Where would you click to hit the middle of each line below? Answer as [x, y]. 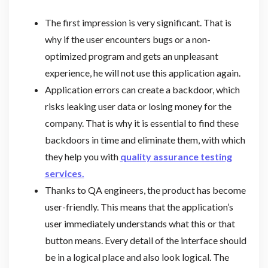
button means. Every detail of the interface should [145, 240]
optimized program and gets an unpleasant [131, 56]
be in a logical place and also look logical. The [137, 257]
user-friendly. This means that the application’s [139, 206]
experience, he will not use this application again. [142, 72]
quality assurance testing [176, 156]
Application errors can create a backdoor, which [142, 89]
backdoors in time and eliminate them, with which [145, 139]
